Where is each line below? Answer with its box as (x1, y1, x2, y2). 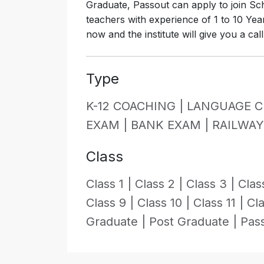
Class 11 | (193, 196, 247, 210)
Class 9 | (86, 196, 137, 210)
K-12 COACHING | (86, 99, 187, 114)
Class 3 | (186, 177, 238, 192)
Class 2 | (135, 177, 186, 192)
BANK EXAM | (131, 118, 212, 133)
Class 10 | (137, 196, 193, 210)
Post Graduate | (149, 214, 240, 229)
